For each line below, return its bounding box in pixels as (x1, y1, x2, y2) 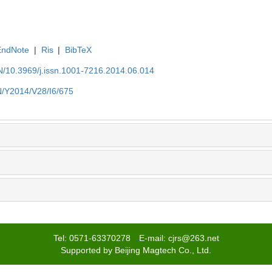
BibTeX (65, 45, 92, 55)
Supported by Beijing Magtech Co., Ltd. (61, 245, 211, 256)
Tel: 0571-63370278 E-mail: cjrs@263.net (53, 233, 219, 243)
